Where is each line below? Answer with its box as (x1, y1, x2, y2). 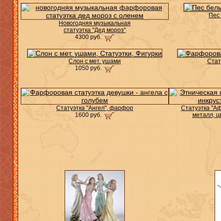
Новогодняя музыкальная (59, 20, 131, 27)
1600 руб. (75, 111, 103, 118)
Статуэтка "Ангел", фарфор (56, 105, 133, 111)
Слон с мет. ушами (69, 58, 121, 65)
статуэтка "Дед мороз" (64, 27, 126, 34)
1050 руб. (75, 65, 103, 72)
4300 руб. (75, 34, 103, 40)
